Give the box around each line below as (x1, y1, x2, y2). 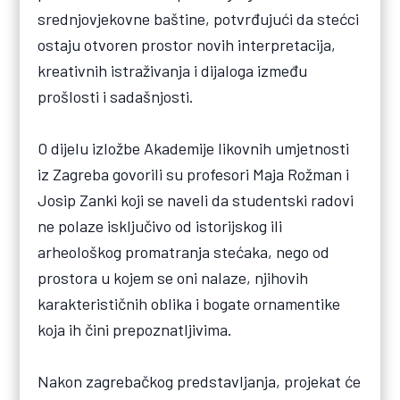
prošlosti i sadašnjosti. (37, 87, 195, 107)
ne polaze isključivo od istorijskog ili (37, 216, 283, 237)
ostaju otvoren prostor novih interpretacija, (37, 35, 337, 55)
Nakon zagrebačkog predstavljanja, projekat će (37, 371, 362, 392)
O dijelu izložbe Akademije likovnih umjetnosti (37, 138, 350, 159)
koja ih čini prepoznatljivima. (37, 320, 233, 340)
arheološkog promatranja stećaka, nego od (37, 242, 330, 262)
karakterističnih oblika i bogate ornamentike (37, 294, 341, 314)
